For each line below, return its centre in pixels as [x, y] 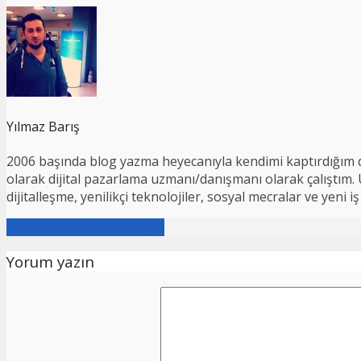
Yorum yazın [50, 262]
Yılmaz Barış [43, 127]
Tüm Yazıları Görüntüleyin [85, 228]
